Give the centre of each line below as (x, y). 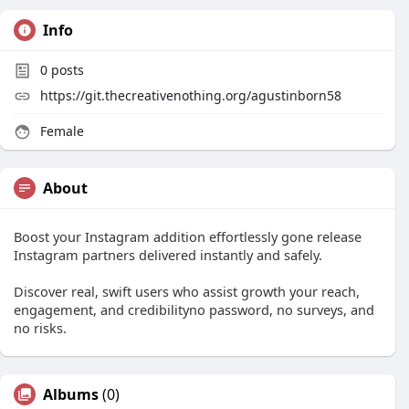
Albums (71, 394)
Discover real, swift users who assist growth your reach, (187, 291)
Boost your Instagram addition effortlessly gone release (188, 236)
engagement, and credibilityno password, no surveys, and (194, 309)
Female (60, 131)
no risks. (40, 328)
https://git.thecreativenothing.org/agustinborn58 (191, 95)
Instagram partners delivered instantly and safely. (168, 255)
